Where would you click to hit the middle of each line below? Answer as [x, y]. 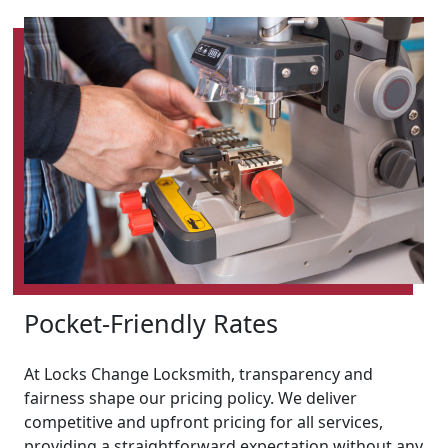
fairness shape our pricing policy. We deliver [190, 397]
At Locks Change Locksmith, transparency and [198, 373]
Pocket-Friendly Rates [151, 322]
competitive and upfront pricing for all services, [203, 421]
